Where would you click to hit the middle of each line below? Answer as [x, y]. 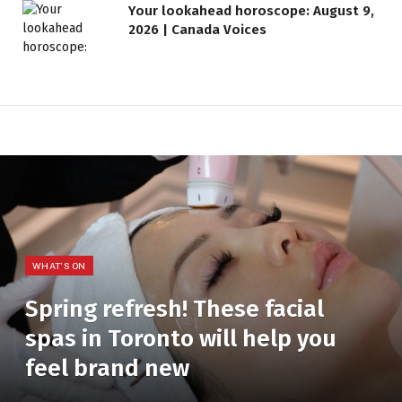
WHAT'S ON [59, 265]
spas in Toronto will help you [181, 338]
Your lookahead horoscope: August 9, [251, 11]
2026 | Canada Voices [197, 30]
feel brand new [107, 368]
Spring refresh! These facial [175, 309]
